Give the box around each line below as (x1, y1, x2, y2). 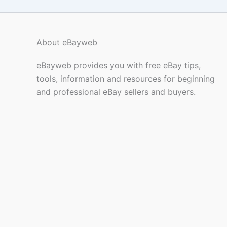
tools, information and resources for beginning (36, 73, 215, 84)
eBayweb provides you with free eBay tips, (36, 60, 201, 70)
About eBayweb (36, 37, 97, 47)
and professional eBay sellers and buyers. (36, 87, 196, 97)
